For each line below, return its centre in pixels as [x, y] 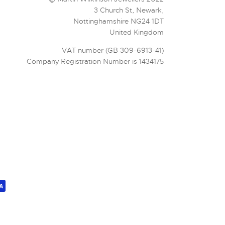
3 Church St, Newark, [129, 10]
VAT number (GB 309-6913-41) [113, 50]
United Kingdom [137, 32]
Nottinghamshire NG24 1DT [119, 21]
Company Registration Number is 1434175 [95, 61]
